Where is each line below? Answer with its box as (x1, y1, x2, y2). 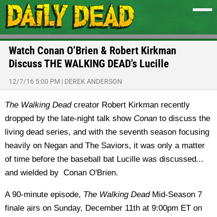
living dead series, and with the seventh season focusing (5, 127, 209, 137)
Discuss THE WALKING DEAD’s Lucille (9, 58, 169, 70)
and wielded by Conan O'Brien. (5, 168, 118, 177)
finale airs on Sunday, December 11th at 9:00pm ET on (5, 203, 202, 213)
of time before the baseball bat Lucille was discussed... (5, 155, 203, 164)
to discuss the (157, 114, 210, 123)
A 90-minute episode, (5, 190, 83, 199)
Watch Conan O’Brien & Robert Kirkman (9, 45, 176, 57)
